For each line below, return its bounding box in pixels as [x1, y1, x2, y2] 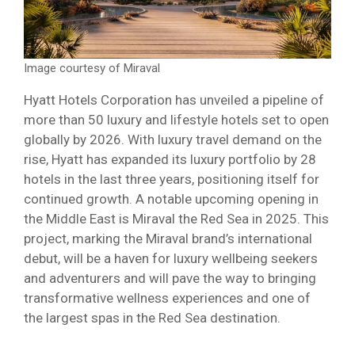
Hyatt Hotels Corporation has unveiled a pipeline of [24, 92, 324, 109]
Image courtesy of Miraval [24, 61, 160, 76]
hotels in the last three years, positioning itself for [24, 171, 319, 188]
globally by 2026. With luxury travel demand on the [24, 132, 322, 148]
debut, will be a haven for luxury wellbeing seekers [24, 250, 318, 267]
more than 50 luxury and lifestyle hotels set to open [24, 112, 329, 128]
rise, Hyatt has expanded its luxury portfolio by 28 [24, 151, 316, 168]
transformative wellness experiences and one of [24, 290, 311, 307]
